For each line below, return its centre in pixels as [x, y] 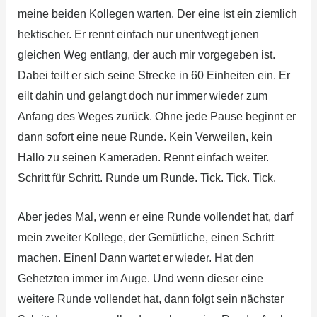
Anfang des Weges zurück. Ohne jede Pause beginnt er [156, 116]
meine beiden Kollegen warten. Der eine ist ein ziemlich [157, 14]
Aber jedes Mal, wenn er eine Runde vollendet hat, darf [155, 217]
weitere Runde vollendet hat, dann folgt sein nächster [150, 299]
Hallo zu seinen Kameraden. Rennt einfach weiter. [143, 157]
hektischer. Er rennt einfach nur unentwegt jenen [138, 34]
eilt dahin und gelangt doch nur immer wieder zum [142, 96]
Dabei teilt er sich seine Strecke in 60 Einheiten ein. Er [154, 75]
